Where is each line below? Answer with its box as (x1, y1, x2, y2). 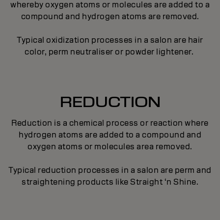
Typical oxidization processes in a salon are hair (17, 35, 203, 45)
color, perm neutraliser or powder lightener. (25, 47, 195, 57)
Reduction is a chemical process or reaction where (11, 118, 209, 128)
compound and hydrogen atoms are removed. (21, 11, 199, 22)
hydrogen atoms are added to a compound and (19, 130, 201, 140)
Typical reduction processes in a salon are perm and (8, 165, 212, 175)
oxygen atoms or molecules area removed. (27, 141, 192, 152)
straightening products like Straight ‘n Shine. (22, 177, 198, 187)
